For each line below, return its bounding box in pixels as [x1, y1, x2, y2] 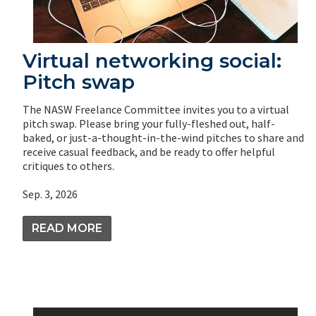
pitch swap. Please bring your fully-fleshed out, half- [23, 116, 275, 130]
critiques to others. [23, 158, 114, 173]
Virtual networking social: [23, 48, 281, 73]
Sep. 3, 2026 [23, 186, 78, 201]
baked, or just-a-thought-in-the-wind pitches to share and [23, 130, 304, 145]
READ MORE [32, 221, 102, 235]
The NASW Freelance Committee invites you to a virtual [23, 102, 289, 116]
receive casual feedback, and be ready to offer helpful [23, 144, 275, 159]
